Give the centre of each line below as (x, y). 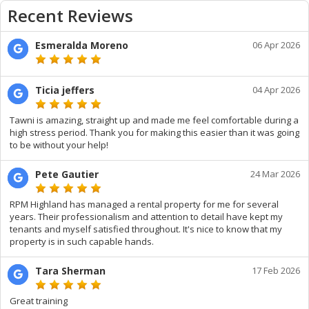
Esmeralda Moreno (82, 45)
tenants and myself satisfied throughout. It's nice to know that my (146, 229)
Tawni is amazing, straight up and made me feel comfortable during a (154, 120)
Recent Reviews (70, 16)
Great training (39, 301)
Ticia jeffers (65, 90)
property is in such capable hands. (82, 241)
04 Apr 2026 (276, 90)
